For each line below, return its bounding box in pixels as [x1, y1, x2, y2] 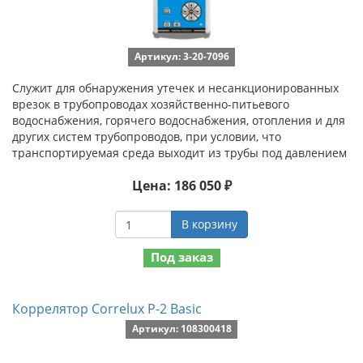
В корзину [181, 216, 237, 232]
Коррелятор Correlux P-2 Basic [12, 299, 202, 318]
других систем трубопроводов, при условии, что [12, 129, 281, 144]
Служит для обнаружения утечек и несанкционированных [12, 80, 339, 96]
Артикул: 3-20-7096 [134, 49, 229, 63]
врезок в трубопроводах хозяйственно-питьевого [12, 96, 289, 112]
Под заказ [150, 249, 213, 265]
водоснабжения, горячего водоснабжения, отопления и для [12, 113, 345, 128]
